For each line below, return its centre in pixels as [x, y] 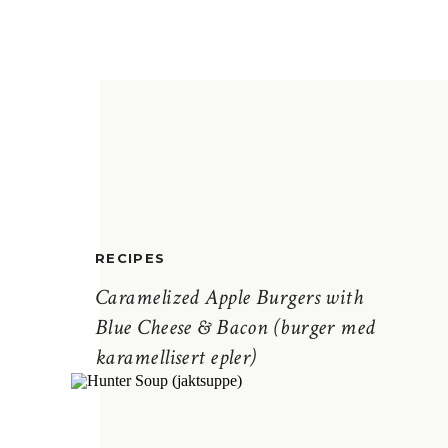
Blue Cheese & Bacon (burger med [235, 327]
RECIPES [130, 258]
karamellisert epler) [176, 357]
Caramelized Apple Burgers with [229, 297]
